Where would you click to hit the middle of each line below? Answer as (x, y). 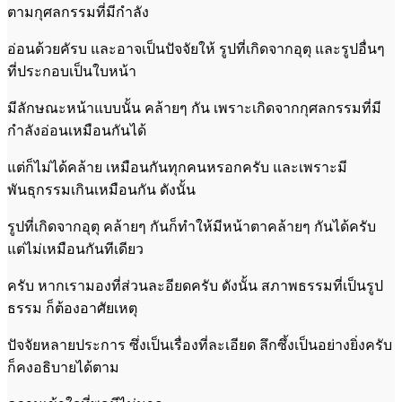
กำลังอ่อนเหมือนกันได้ (77, 130)
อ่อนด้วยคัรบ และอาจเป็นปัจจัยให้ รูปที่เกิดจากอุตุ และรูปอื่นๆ (196, 48)
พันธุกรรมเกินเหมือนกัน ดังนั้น (101, 189)
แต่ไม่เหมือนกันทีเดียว (75, 249)
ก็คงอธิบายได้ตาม (63, 367)
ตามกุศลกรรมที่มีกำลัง (78, 12)
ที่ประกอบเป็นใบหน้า (72, 71)
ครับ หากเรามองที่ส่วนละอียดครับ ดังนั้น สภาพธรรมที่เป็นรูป (195, 285)
